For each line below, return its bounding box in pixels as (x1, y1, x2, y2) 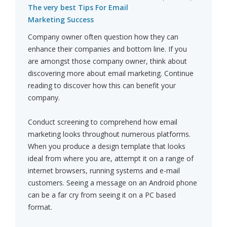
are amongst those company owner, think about (28, 56, 187, 66)
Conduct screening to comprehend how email (28, 117, 177, 127)
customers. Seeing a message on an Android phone (28, 178, 197, 188)
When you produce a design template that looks (28, 141, 185, 152)
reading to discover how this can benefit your (28, 81, 176, 91)
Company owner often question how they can (28, 32, 178, 42)
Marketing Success (28, 15, 94, 25)
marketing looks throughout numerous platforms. (28, 129, 191, 139)
